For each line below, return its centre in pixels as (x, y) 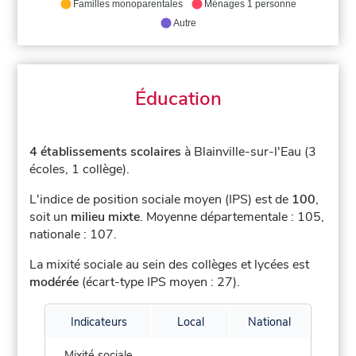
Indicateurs (99, 322)
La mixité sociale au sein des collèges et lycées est (170, 265)
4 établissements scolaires (106, 152)
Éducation (178, 99)
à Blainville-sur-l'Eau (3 (249, 152)
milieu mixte (106, 217)
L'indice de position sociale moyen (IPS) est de (161, 200)
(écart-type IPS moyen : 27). (160, 282)
